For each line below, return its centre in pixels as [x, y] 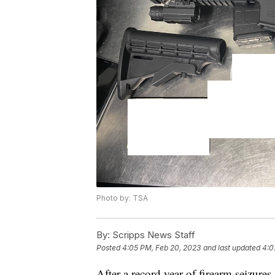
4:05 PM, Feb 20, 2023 [161, 248]
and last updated [232, 248]
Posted [109, 248]
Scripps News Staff [153, 235]
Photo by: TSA [122, 198]
